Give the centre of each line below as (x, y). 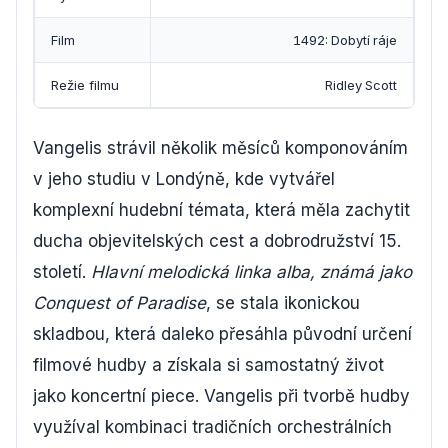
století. (62, 271)
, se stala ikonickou (283, 302)
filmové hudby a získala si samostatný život (208, 364)
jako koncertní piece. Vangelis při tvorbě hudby (221, 395)
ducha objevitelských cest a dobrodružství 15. (217, 240)
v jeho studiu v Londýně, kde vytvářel (184, 178)
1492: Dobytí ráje (345, 39)
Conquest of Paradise (119, 302)
